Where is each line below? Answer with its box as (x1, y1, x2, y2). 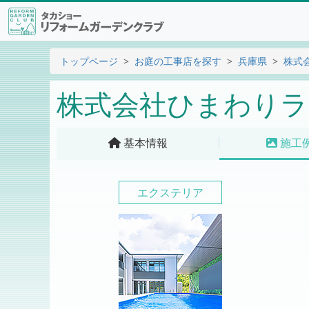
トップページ (60, 54, 118, 68)
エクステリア (137, 185, 203, 200)
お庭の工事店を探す (134, 54, 221, 68)
